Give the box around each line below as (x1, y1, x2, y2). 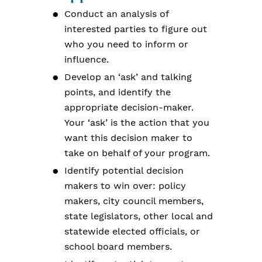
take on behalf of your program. (64, 147, 210, 158)
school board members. (64, 241, 172, 252)
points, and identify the (64, 87, 171, 98)
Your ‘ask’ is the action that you (64, 117, 209, 128)
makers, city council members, (64, 195, 204, 206)
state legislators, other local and (64, 211, 213, 222)
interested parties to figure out (64, 23, 207, 35)
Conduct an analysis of (64, 8, 168, 19)
